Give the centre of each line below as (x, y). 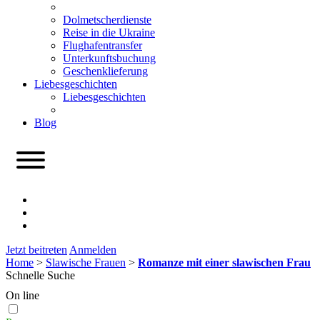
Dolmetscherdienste (107, 20)
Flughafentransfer (102, 45)
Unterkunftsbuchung (109, 58)
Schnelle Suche (40, 275)
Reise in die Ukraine (109, 32)
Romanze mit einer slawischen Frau (224, 262)
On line (22, 295)
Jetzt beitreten (36, 250)
